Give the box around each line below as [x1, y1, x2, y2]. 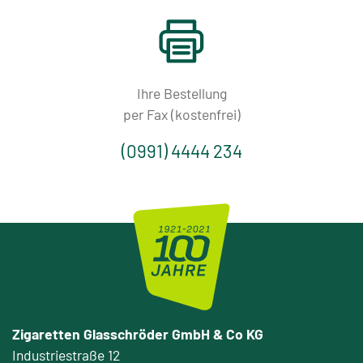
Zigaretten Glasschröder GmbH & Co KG [12, 325, 263, 344]
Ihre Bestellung [136, 83, 227, 102]
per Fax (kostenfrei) [122, 105, 241, 123]
